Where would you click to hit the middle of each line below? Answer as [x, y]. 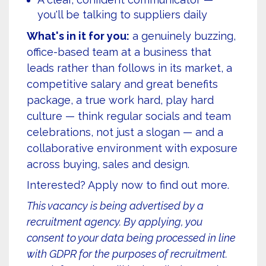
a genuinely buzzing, [183, 36]
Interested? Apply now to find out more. [128, 185]
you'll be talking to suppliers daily [122, 15]
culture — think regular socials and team [129, 116]
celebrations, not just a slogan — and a [125, 132]
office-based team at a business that [119, 52]
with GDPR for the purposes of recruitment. [127, 254]
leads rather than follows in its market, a [129, 68]
